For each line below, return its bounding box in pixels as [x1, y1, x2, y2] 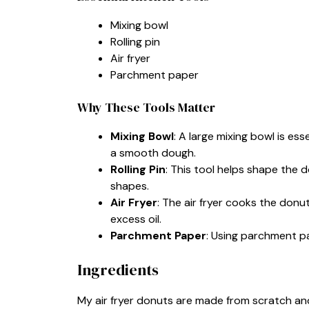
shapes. [110, 178, 149, 193]
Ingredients [77, 259, 159, 280]
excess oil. [110, 211, 161, 226]
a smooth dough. [110, 145, 196, 160]
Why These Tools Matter [77, 98, 215, 116]
